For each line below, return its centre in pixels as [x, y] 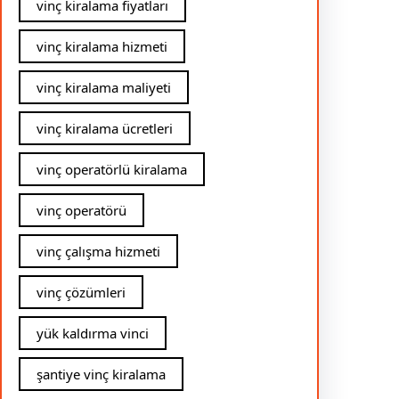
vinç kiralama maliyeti [104, 88]
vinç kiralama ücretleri [105, 129]
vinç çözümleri [81, 293]
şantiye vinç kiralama [101, 375]
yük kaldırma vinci [93, 334]
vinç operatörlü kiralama [112, 170]
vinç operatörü [81, 211]
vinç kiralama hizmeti [102, 47]
